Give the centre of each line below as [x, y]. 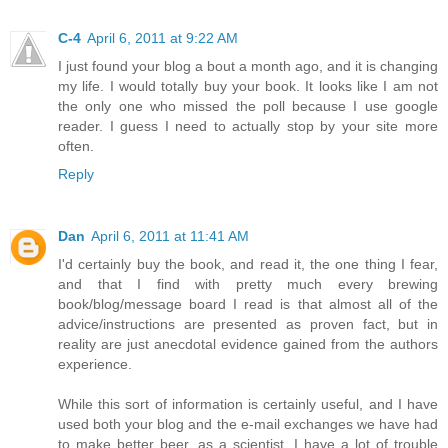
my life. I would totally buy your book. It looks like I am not [248, 85]
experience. [95, 363]
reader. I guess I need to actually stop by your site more [248, 125]
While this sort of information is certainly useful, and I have [248, 403]
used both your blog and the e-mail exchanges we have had [248, 423]
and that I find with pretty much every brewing [248, 283]
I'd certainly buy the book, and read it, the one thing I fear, [248, 263]
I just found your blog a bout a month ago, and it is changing [248, 65]
